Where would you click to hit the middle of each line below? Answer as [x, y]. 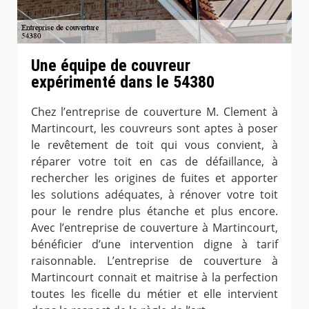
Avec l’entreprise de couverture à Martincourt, [154, 228]
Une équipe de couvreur [111, 65]
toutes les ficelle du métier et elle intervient [154, 294]
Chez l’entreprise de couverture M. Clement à [154, 112]
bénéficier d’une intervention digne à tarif [154, 245]
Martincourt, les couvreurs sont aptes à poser [154, 129]
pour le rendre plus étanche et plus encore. [154, 211]
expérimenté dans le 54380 [123, 82]
